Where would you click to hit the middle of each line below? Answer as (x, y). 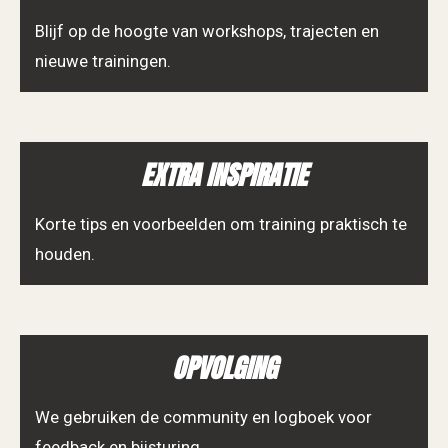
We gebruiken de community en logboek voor (203, 417)
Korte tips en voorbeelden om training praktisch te (221, 225)
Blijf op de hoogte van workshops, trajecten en (207, 32)
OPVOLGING (224, 368)
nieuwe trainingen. (103, 62)
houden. (65, 255)
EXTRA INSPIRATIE (224, 175)
